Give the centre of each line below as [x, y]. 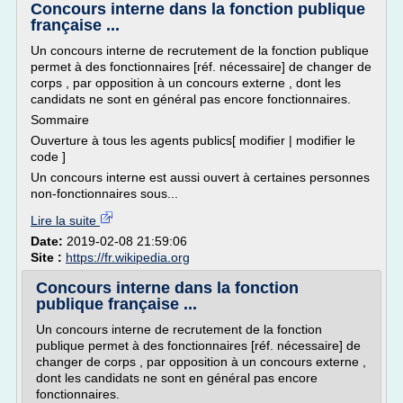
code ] [48, 157]
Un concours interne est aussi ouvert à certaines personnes [200, 177]
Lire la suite [65, 220]
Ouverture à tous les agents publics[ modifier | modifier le [193, 140]
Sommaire [60, 120]
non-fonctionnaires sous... [104, 193]
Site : [48, 257]
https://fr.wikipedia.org [128, 257]
